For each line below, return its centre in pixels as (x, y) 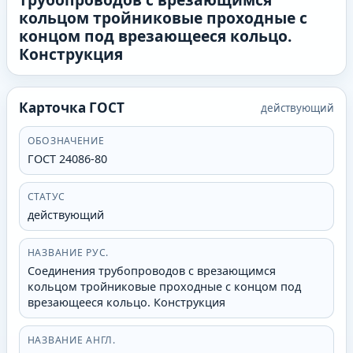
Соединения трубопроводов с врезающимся (151, 270)
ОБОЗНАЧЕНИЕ (66, 141)
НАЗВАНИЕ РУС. (68, 253)
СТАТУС (46, 197)
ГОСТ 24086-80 (67, 158)
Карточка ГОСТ (71, 108)
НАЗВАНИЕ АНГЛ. (71, 340)
